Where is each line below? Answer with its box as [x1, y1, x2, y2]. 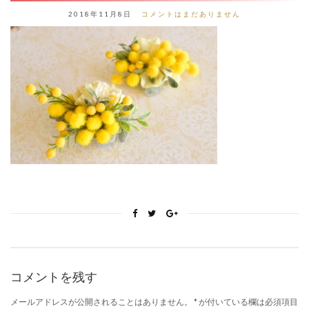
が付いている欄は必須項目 [197, 297, 298, 308]
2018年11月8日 [68, 10, 132, 19]
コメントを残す [10, 269, 97, 286]
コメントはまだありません [141, 10, 241, 19]
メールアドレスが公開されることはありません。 [10, 297, 192, 308]
